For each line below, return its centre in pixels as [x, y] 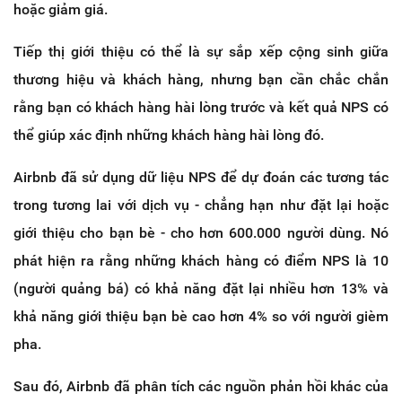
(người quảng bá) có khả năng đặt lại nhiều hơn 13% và [201, 288]
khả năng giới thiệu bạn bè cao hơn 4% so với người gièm [201, 316]
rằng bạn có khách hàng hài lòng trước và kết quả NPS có [201, 107]
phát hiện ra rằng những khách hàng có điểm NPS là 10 [201, 260]
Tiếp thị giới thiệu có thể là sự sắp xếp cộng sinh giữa [201, 51]
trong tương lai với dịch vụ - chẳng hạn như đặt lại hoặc [201, 205]
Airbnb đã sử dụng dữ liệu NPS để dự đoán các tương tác [201, 177]
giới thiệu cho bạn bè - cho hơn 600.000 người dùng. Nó [201, 232]
